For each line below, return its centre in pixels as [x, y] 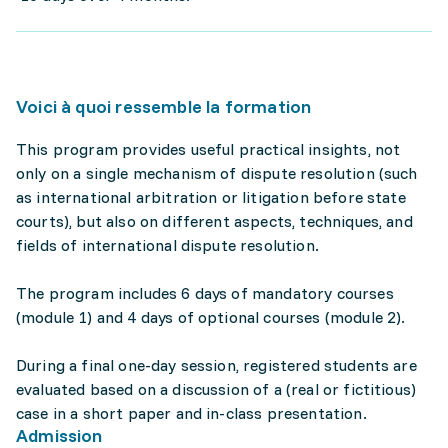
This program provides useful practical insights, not [208, 149]
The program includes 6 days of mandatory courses [205, 293]
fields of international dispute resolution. [167, 245]
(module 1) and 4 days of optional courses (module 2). [211, 317]
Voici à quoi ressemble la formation [164, 106]
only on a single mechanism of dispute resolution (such [217, 173]
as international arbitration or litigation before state [211, 197]
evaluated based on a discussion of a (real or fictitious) [216, 389]
